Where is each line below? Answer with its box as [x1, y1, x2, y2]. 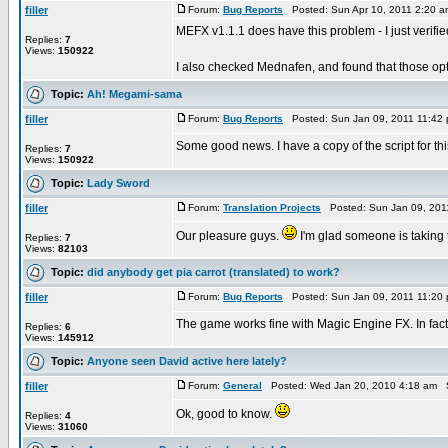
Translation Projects [223, 202, 321, 213]
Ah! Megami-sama [87, 87, 182, 100]
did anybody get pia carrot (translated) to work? [87, 265, 340, 278]
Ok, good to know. [176, 407, 275, 421]
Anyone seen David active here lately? [87, 354, 287, 367]
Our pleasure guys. [176, 229, 282, 243]
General [223, 380, 262, 391]
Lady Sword [87, 176, 150, 189]
